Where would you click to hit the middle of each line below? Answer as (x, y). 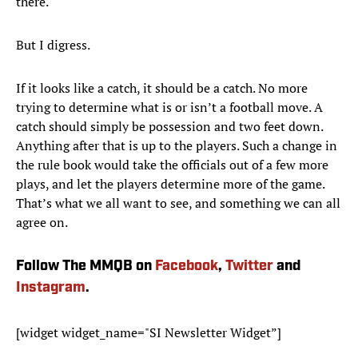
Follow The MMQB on (86, 267)
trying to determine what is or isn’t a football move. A (169, 107)
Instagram (51, 288)
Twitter (249, 267)
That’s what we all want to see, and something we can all (178, 203)
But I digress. (53, 45)
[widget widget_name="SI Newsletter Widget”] (149, 333)
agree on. (42, 223)
